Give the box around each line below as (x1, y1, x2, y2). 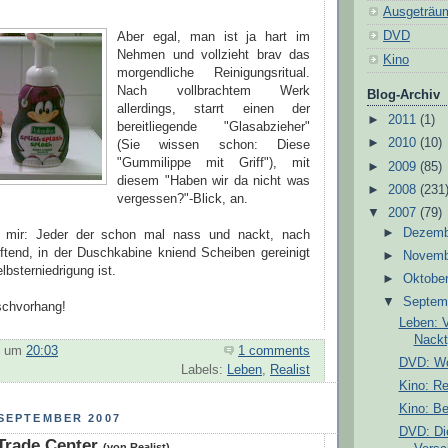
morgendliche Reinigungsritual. (117, 66, 310, 81)
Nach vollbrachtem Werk (117, 84, 310, 99)
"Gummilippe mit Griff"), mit (117, 156, 310, 171)
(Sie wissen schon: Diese (117, 138, 310, 153)
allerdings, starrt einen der (117, 102, 310, 117)
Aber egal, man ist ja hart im (117, 30, 310, 45)
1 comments (238, 344, 310, 359)
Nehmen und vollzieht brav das (117, 48, 310, 63)
